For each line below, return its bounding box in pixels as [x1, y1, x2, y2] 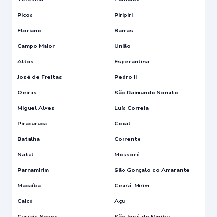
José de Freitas [17, 73, 62, 81]
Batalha [17, 135, 40, 143]
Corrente [114, 135, 141, 143]
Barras [114, 26, 133, 34]
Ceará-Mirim [114, 181, 149, 189]
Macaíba [17, 181, 41, 189]
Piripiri [114, 11, 133, 19]
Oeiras [17, 88, 37, 96]
